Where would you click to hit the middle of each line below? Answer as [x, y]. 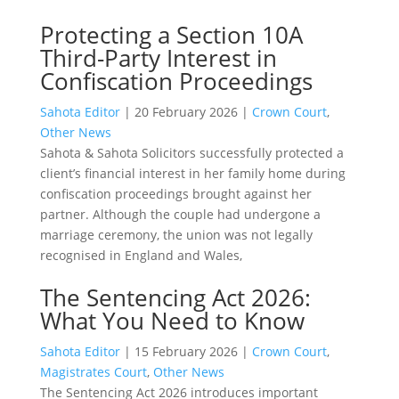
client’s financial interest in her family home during [192, 173]
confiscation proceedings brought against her [175, 193]
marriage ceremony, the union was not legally [176, 234]
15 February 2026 [186, 351]
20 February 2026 [186, 111]
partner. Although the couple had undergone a [180, 214]
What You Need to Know [172, 320]
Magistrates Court [93, 371]
